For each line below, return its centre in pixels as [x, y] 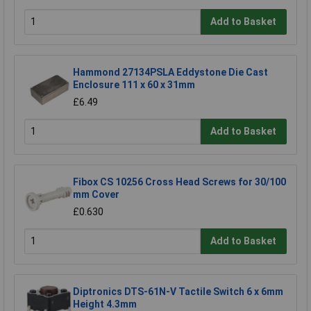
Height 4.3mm [105, 304]
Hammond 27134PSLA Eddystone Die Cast [170, 72]
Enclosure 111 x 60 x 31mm [134, 84]
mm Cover [96, 194]
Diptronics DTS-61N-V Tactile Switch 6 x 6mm [178, 291]
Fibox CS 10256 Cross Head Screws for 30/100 [179, 182]
